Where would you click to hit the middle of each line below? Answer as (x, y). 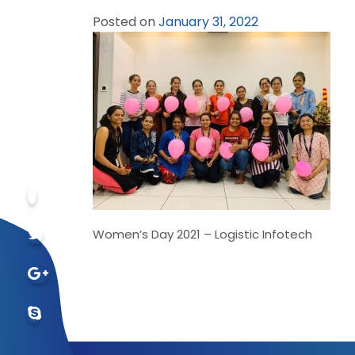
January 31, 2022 (208, 22)
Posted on (126, 22)
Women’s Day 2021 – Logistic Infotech (202, 234)
